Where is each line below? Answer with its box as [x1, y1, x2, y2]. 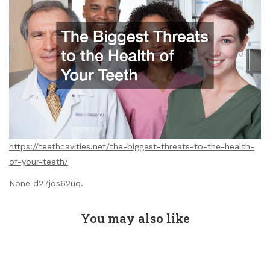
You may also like [80, 210, 190, 227]
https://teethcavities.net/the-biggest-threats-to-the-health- [9, 142, 254, 151]
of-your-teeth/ [9, 157, 68, 166]
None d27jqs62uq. [9, 178, 83, 189]
